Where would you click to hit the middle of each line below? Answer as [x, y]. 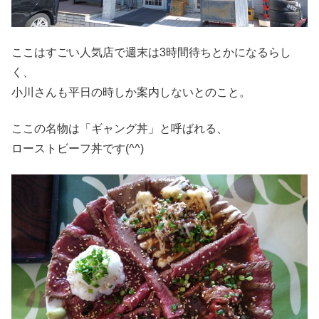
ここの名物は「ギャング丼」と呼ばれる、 [120, 128]
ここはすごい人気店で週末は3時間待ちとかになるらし [151, 53]
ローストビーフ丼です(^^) [78, 148]
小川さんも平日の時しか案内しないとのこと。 [131, 93]
